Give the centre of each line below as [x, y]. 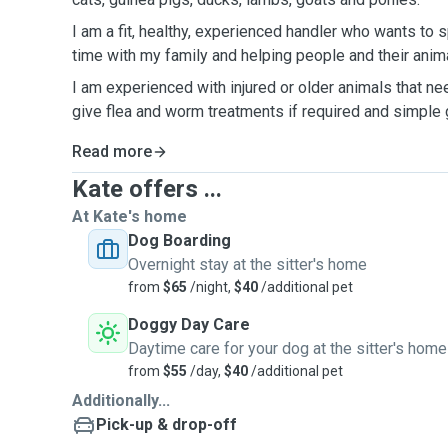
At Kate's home [129, 216]
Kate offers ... [147, 189]
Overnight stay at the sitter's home [247, 264]
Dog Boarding [179, 240]
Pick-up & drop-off [166, 424]
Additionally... [121, 400]
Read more [112, 151]
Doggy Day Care [189, 324]
